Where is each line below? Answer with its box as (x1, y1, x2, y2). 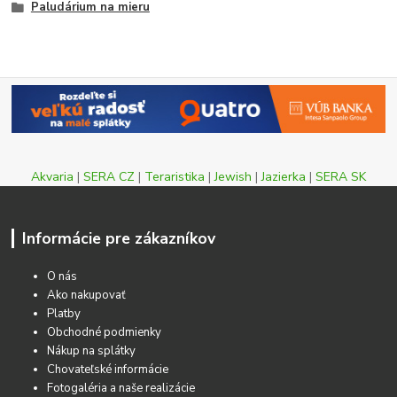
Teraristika (144, 167, 205, 185)
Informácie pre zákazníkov (21, 228, 215, 250)
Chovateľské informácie (47, 361, 169, 378)
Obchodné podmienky (47, 323, 162, 340)
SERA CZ (83, 167, 135, 185)
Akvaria (31, 167, 74, 185)
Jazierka (261, 167, 306, 185)
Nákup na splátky (47, 342, 136, 359)
